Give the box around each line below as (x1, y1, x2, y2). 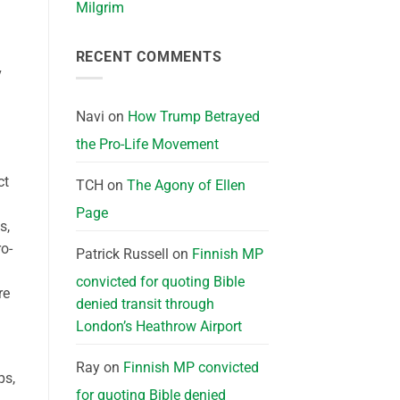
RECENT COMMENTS (75, 47, 222, 65)
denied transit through (75, 296, 214, 313)
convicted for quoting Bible (75, 273, 245, 291)
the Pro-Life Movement (75, 136, 219, 154)
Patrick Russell (75, 246, 169, 263)
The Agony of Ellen (126, 177, 246, 195)
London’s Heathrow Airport (75, 318, 242, 336)
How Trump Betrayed (127, 108, 260, 126)
